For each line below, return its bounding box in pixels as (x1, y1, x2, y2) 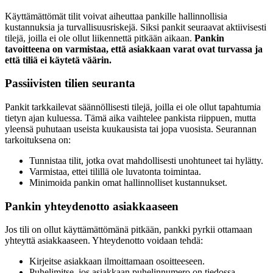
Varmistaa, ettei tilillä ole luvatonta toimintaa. (29, 166, 201, 177)
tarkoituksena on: (5, 135, 71, 145)
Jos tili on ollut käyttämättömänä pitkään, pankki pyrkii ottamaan (5, 224, 252, 235)
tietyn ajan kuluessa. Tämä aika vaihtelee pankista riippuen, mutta (5, 113, 256, 123)
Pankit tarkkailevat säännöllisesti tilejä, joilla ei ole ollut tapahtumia (5, 102, 261, 112)
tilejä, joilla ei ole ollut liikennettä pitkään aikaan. (5, 32, 194, 43)
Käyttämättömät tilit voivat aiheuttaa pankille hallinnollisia (5, 10, 227, 21)
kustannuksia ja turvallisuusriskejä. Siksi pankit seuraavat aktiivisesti (5, 21, 266, 32)
